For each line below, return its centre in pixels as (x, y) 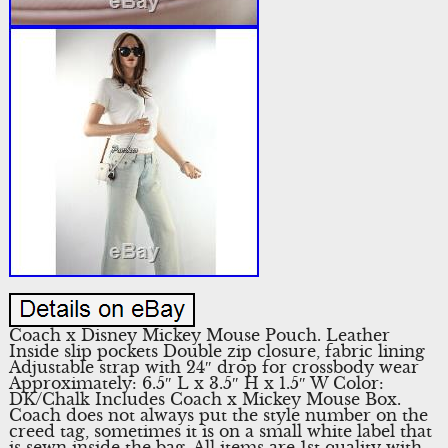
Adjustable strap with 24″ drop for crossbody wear (213, 366)
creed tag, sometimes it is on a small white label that (220, 430)
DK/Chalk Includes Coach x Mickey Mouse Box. (204, 398)
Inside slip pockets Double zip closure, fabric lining (216, 350)
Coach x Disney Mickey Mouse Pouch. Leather (199, 334)
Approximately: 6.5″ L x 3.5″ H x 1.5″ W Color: (196, 382)
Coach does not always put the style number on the (218, 414)
